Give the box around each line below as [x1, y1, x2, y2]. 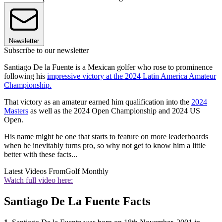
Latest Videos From [4, 167, 65, 176]
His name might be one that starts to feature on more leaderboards [4, 132, 208, 141]
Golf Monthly [65, 167, 109, 176]
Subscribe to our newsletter [4, 46, 89, 55]
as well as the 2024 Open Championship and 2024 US [28, 107, 200, 115]
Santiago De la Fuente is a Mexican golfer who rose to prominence [4, 63, 213, 72]
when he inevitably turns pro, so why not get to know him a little [4, 141, 206, 150]
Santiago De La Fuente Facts [4, 194, 150, 208]
